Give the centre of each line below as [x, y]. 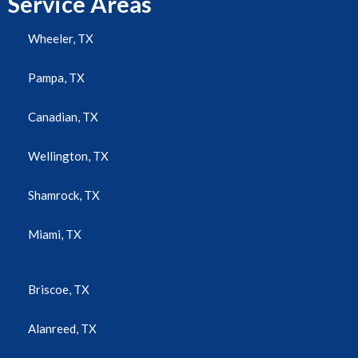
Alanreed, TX [62, 328]
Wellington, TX [68, 155]
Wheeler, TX [61, 38]
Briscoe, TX [59, 289]
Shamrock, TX [64, 195]
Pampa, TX [56, 77]
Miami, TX [55, 234]
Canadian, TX [63, 116]
